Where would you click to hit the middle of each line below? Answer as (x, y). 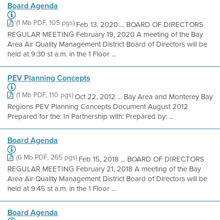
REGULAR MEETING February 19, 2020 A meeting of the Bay (105, 34)
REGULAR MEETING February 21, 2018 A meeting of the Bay (104, 169)
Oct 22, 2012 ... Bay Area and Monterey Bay (144, 97)
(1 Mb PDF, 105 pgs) (45, 23)
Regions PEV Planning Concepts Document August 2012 (98, 107)
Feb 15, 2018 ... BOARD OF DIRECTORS (141, 159)
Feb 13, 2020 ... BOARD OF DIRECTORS (140, 25)
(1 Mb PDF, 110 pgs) (45, 95)
